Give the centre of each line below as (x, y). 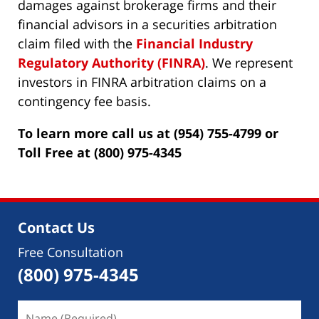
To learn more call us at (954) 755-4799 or (148, 133)
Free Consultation (70, 252)
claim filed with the (77, 43)
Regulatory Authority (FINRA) (111, 62)
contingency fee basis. (84, 101)
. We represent (249, 62)
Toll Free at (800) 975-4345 (100, 152)
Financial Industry (194, 43)
